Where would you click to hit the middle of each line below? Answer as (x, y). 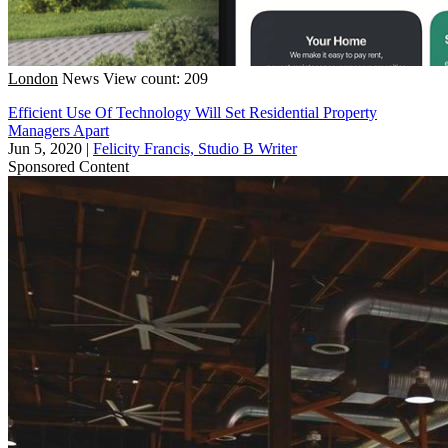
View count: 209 (155, 78)
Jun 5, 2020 (45, 148)
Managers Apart (58, 130)
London (33, 78)
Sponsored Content (68, 166)
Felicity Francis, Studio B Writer (195, 148)
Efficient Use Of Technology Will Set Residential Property (192, 112)
